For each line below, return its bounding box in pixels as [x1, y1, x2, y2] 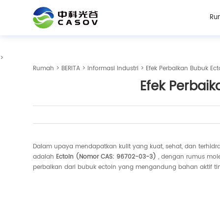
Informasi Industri [87, 64, 139, 73]
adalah [33, 152, 56, 162]
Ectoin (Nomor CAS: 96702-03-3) [56, 152, 157, 162]
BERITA [61, 64, 81, 73]
